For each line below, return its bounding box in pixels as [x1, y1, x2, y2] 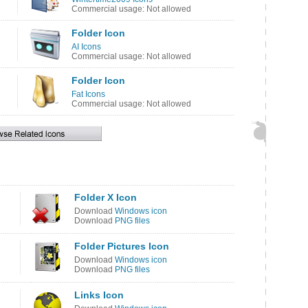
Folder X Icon [74, 192, 137, 203]
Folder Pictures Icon [74, 241, 169, 252]
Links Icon [74, 289, 124, 300]
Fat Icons [71, 89, 105, 99]
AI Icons [71, 42, 101, 52]
